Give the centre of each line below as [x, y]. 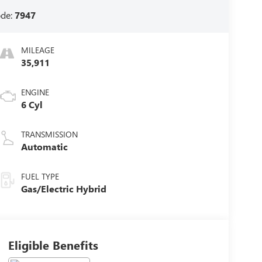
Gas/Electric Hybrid [63, 189]
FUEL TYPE [40, 177]
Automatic [44, 147]
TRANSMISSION [49, 135]
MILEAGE [37, 50]
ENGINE [35, 92]
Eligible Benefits [53, 245]
